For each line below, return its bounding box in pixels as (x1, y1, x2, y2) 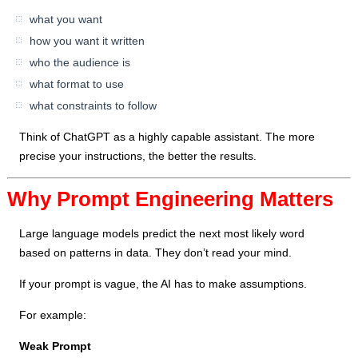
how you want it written (30, 34, 145, 48)
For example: (19, 308, 87, 322)
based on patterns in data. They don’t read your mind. (19, 246, 292, 260)
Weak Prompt (19, 340, 92, 353)
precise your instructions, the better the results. (19, 149, 257, 163)
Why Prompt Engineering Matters (7, 187, 334, 212)
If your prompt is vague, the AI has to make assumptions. (19, 277, 308, 291)
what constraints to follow (30, 99, 157, 113)
